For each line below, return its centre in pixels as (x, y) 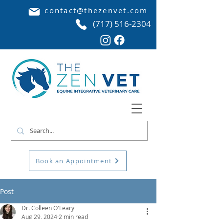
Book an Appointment (74, 161)
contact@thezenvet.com (96, 10)
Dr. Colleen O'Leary (48, 208)
